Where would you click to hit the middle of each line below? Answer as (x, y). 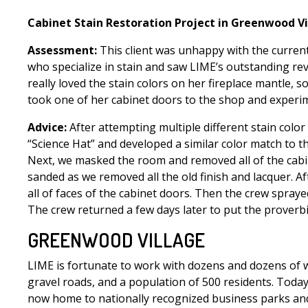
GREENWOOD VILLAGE (116, 240)
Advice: (47, 127)
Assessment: (62, 50)
